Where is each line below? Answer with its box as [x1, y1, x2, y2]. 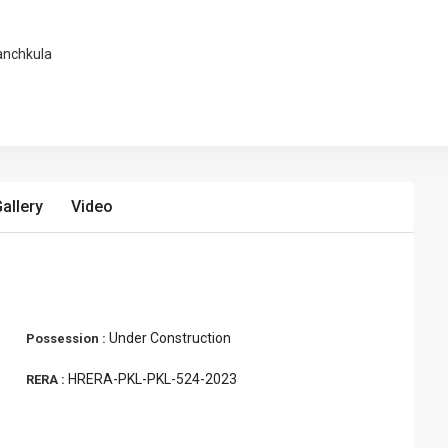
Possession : [26, 331, 109, 346]
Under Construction [109, 330, 231, 346]
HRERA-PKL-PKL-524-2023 [68, 371, 237, 387]
